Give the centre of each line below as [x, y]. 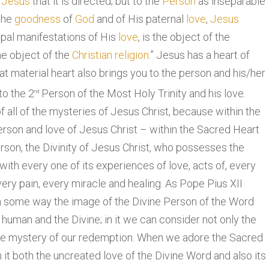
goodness [38, 19]
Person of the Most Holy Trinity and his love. [142, 94]
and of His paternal [140, 19]
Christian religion [110, 55]
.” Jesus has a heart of [199, 55]
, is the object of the [184, 37]
